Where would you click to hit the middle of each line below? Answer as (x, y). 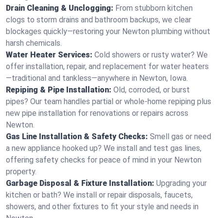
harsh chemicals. (34, 43)
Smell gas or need (181, 136)
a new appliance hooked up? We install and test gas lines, (104, 148)
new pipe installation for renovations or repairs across (97, 113)
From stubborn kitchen (154, 8)
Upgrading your (182, 183)
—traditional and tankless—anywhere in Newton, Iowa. (97, 78)
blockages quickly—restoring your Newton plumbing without (108, 31)
